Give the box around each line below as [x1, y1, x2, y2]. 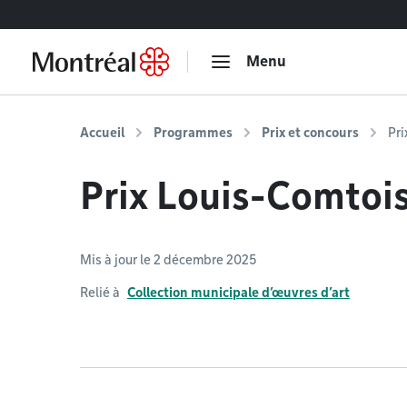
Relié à [80, 285, 120, 300]
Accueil [80, 125, 124, 140]
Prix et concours [262, 125, 359, 140]
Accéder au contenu [23, 7, 125, 21]
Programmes [154, 125, 233, 140]
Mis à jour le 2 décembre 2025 [80, 253, 256, 267]
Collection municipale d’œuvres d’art [127, 285, 350, 300]
